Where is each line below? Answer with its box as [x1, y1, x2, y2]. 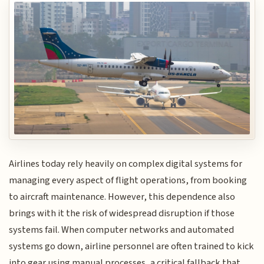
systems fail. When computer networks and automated [9, 223, 235, 237]
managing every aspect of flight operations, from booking [9, 173, 247, 187]
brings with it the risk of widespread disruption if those [9, 206, 235, 220]
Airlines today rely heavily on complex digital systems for [9, 157, 243, 171]
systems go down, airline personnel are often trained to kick [9, 239, 255, 253]
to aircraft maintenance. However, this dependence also [9, 190, 236, 204]
